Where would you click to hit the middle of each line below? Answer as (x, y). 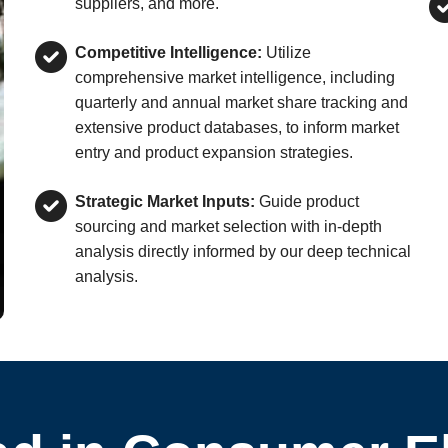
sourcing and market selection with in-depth (228, 226)
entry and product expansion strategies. (213, 152)
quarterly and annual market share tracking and (241, 102)
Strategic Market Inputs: (164, 201)
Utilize (286, 52)
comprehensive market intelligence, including (234, 77)
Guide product (306, 201)
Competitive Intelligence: (168, 52)
